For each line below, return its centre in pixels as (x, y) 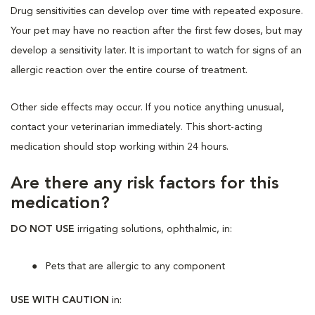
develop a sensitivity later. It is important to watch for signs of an (156, 50)
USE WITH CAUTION (60, 300)
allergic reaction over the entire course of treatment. (129, 70)
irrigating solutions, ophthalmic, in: (153, 229)
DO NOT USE (43, 229)
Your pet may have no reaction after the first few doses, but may (156, 31)
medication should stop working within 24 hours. (120, 147)
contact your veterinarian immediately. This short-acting (136, 127)
